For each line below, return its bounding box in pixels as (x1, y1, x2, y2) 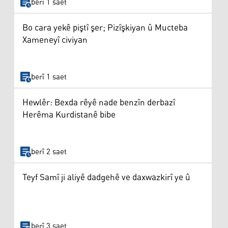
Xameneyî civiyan (22, 32, 88, 49)
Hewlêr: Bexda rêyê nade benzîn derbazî (22, 94, 175, 112)
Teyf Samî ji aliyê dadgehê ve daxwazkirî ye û (22, 168, 190, 186)
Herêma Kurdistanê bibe (22, 106, 116, 124)
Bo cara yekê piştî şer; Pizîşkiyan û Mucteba (22, 19, 188, 37)
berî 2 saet (31, 144, 67, 159)
